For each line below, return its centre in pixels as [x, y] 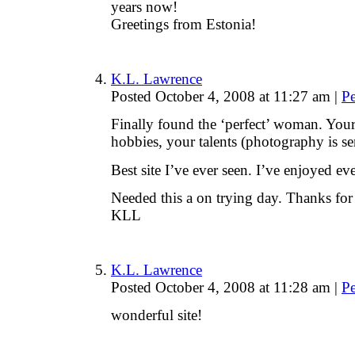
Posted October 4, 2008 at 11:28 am [223, 287]
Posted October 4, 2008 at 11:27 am [223, 96]
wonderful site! [157, 315]
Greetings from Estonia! [183, 25]
